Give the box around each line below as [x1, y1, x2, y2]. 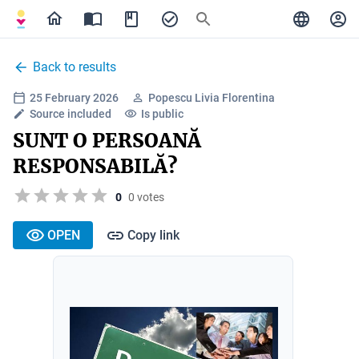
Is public [141, 107, 184, 120]
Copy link [127, 227, 179, 243]
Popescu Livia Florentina [148, 91, 275, 104]
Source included [30, 107, 111, 120]
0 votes [128, 190, 164, 204]
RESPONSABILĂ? [13, 154, 177, 179]
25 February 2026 [30, 91, 119, 104]
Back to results [33, 59, 116, 75]
